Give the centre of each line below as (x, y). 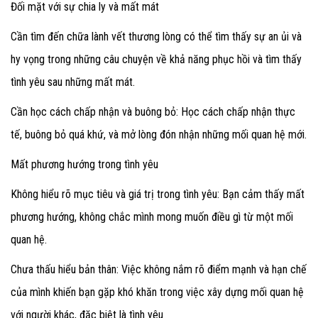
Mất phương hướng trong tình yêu (84, 164)
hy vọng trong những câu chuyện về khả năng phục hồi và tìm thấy (156, 59)
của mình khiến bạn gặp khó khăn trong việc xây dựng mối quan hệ (157, 292)
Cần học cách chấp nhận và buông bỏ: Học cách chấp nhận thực (153, 111)
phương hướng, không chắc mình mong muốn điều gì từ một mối (152, 216)
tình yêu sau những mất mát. (74, 82)
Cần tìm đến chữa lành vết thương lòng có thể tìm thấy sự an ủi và (156, 36)
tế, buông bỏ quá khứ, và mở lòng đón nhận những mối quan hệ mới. (159, 134)
